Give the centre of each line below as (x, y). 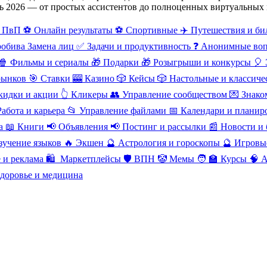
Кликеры (89, 94)
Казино (100, 78)
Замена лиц (51, 46)
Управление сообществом (175, 94)
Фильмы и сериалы (49, 62)
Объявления (83, 126)
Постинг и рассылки (164, 126)
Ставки (55, 78)
